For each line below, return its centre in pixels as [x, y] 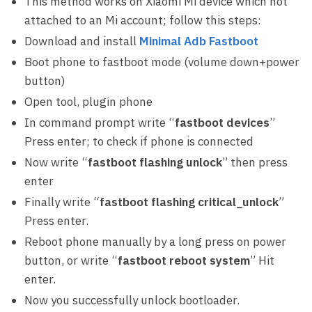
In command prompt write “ [100, 123]
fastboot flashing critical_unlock [189, 202]
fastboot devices [222, 123]
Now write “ [56, 163]
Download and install [82, 41]
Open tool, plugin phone [88, 102]
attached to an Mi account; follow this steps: [143, 21]
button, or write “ [71, 261]
